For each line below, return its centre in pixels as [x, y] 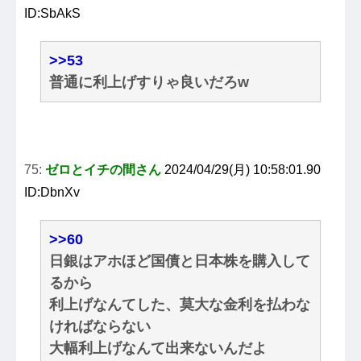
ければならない [100, 327]
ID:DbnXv [52, 193]
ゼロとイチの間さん [103, 170]
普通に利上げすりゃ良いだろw [149, 83]
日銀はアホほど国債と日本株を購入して [180, 261]
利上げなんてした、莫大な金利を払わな [180, 305]
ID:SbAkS [52, 14]
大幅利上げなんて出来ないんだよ [158, 349]
